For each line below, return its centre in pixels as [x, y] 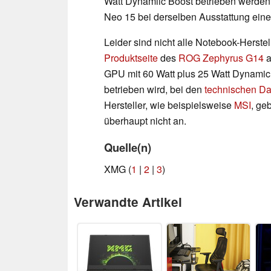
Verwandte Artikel [128, 201]
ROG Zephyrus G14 [221, 57]
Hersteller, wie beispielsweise [169, 105]
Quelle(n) [128, 147]
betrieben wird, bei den [154, 89]
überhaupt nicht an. [145, 120]
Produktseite [131, 57]
